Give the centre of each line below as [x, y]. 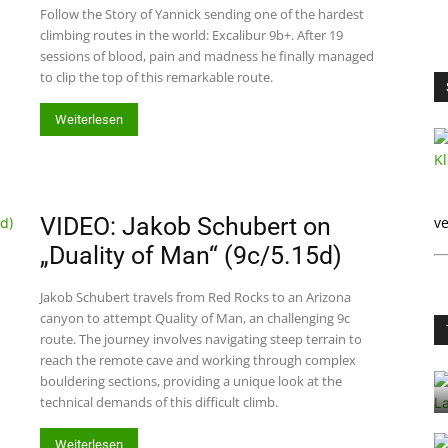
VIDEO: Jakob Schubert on [185, 226]
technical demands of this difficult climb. [159, 402]
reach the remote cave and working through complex [198, 360]
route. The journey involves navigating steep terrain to [201, 339]
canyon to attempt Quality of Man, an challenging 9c [195, 318]
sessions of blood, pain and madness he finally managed [207, 56]
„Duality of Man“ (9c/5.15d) [191, 255]
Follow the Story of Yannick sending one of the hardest [202, 14]
